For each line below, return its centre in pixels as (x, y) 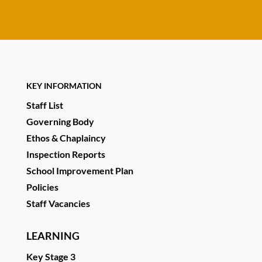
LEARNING (53, 236)
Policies (42, 187)
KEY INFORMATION (64, 86)
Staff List (44, 105)
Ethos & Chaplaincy (66, 138)
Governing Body (60, 122)
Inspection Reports (65, 154)
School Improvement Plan (80, 171)
